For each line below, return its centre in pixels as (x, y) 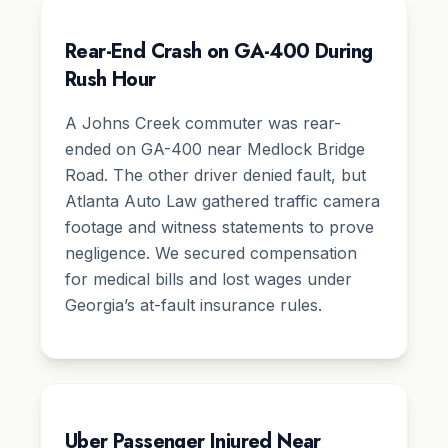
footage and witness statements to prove (219, 227)
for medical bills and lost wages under (208, 279)
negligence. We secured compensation (211, 253)
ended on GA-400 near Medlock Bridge (215, 149)
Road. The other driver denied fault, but (215, 175)
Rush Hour (110, 80)
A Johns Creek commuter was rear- (203, 123)
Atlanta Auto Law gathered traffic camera (222, 201)
